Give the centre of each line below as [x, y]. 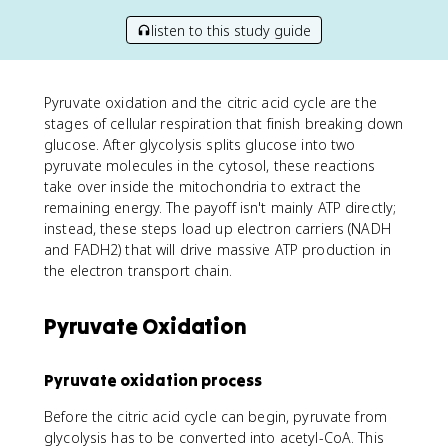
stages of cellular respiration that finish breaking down [224, 123]
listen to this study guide [231, 30]
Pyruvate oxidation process [153, 380]
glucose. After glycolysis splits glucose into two [200, 144]
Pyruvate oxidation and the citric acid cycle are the [210, 102]
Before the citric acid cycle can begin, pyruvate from [215, 416]
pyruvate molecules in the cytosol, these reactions [210, 165]
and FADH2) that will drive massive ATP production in [217, 249]
